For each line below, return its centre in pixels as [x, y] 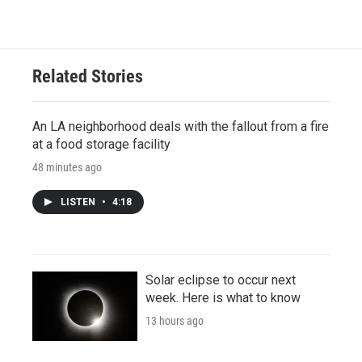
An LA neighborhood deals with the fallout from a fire [181, 126]
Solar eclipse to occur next [221, 280]
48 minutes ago [67, 167]
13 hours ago [175, 320]
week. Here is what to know [223, 297]
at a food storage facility [101, 144]
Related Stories [88, 76]
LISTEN [79, 202]
